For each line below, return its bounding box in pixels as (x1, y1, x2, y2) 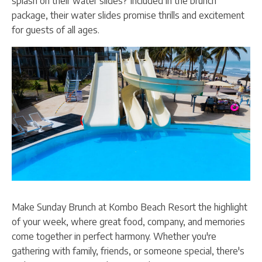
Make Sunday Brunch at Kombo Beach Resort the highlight (12, 201, 247, 213)
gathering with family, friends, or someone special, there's (12, 245, 244, 257)
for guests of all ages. (12, 23, 99, 36)
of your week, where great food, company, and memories (12, 216, 245, 228)
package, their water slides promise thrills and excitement (12, 9, 244, 21)
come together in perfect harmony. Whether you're (12, 230, 216, 243)
